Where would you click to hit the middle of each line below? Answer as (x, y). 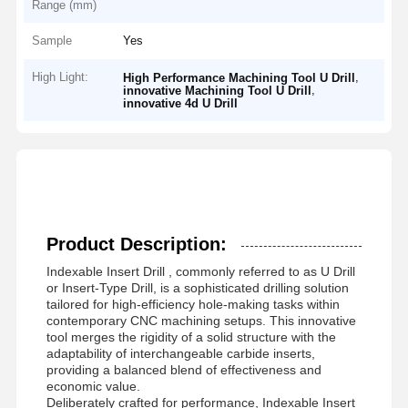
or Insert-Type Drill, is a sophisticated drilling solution (197, 288)
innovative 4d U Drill (181, 103)
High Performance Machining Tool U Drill (240, 77)
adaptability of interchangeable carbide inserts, (180, 354)
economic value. (93, 387)
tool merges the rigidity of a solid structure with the (191, 337)
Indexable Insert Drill (107, 272)
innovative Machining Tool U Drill (218, 90)
